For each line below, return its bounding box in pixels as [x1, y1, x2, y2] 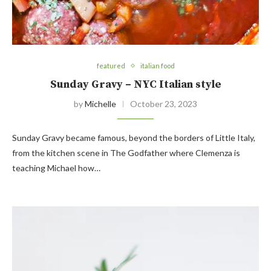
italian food [140, 62, 175, 70]
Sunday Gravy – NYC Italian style [50, 77, 221, 92]
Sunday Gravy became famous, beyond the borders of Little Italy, [12, 132, 255, 143]
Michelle [85, 99, 116, 109]
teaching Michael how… [12, 163, 100, 174]
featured [96, 62, 125, 70]
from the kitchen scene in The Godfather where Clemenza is [12, 148, 240, 158]
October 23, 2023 [130, 99, 197, 109]
